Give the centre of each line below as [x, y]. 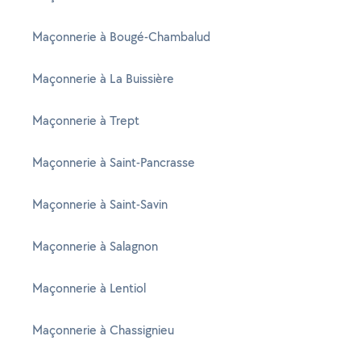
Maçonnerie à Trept [86, 120]
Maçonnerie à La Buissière [103, 79]
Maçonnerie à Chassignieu [103, 330]
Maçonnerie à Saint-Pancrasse [114, 162]
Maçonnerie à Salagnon [95, 246]
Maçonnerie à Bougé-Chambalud [121, 37]
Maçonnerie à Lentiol [89, 288]
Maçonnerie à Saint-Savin [100, 204]
